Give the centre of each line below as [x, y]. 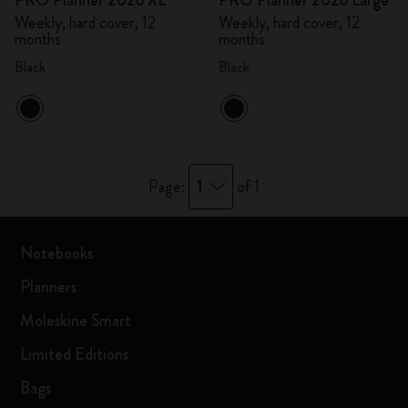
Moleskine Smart [76, 321]
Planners [49, 287]
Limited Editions [75, 354]
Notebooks [57, 253]
